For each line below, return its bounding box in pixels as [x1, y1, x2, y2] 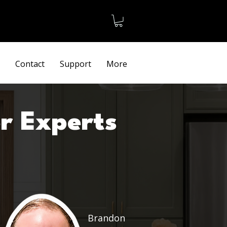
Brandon [88, 211, 125, 224]
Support [60, 58, 91, 69]
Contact [15, 58, 45, 69]
